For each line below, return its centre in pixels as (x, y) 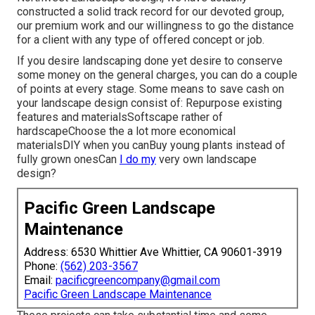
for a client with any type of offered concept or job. (141, 40)
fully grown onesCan (68, 160)
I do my (138, 160)
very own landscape (206, 160)
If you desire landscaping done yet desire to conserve (150, 61)
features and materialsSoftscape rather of (120, 117)
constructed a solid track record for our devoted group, (150, 12)
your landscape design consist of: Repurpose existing (149, 103)
